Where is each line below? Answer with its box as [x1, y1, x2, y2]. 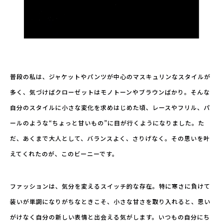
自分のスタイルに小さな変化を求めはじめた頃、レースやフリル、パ [10, 103, 210, 112]
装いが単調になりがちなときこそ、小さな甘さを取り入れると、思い [10, 197, 211, 206]
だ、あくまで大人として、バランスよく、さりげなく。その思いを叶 [10, 134, 210, 143]
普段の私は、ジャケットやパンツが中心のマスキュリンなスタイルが [10, 72, 211, 81]
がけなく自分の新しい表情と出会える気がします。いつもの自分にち [10, 213, 210, 222]
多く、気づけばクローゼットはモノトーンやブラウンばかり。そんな [10, 88, 210, 97]
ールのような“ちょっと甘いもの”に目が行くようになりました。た [10, 118, 205, 127]
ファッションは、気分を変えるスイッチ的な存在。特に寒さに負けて [10, 182, 211, 191]
